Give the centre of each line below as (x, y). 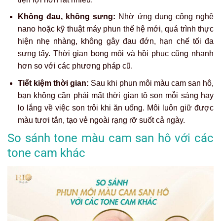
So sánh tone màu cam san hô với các (110, 138)
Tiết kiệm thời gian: (53, 83)
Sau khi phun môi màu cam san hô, (151, 83)
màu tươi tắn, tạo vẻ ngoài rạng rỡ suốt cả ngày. (101, 120)
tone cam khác (46, 153)
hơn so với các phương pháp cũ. (75, 66)
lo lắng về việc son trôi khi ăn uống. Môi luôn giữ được (115, 108)
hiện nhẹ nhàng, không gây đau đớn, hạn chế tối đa (115, 41)
